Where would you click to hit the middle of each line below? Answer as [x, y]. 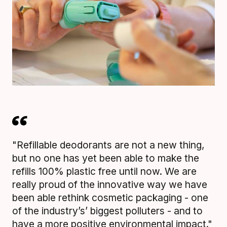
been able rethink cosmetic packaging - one [110, 197]
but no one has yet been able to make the [106, 158]
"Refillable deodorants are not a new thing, [108, 145]
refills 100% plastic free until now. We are [104, 171]
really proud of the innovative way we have [110, 184]
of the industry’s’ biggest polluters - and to [107, 211]
